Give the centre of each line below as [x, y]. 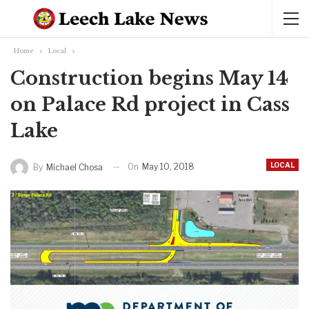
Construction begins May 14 [149, 78]
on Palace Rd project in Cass [150, 104]
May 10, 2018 [168, 167]
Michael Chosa [74, 167]
